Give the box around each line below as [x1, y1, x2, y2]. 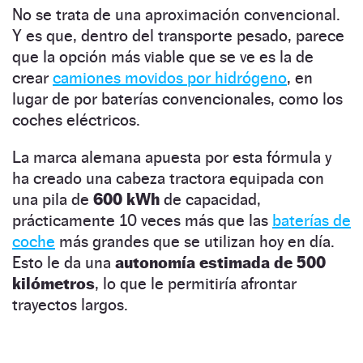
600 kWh [93, 189, 160, 209]
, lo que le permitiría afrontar [95, 273, 297, 293]
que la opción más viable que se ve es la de [12, 46, 314, 66]
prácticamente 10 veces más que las [12, 210, 272, 230]
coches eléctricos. [12, 109, 140, 130]
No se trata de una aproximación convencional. [12, 4, 340, 24]
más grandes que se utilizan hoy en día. [55, 231, 335, 251]
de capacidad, [160, 189, 261, 209]
